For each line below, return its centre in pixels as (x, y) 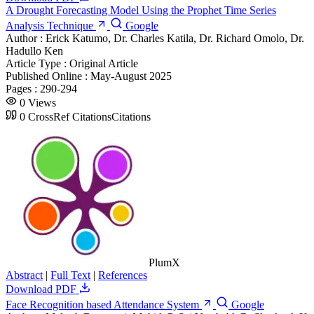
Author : (26, 38)
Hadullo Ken (34, 50)
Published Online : (48, 76)
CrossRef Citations (70, 116)
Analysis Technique (51, 25)
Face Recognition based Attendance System (104, 304)
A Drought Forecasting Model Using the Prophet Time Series (141, 10)
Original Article (104, 63)
